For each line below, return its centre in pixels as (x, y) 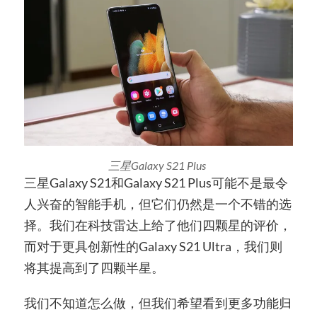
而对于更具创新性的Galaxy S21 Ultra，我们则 (153, 247)
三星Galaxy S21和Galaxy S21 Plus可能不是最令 (156, 183)
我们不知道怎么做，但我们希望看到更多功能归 (157, 303)
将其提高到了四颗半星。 (94, 268)
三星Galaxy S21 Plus (158, 166)
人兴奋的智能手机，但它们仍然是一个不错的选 (157, 204)
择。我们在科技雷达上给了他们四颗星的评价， (157, 225)
